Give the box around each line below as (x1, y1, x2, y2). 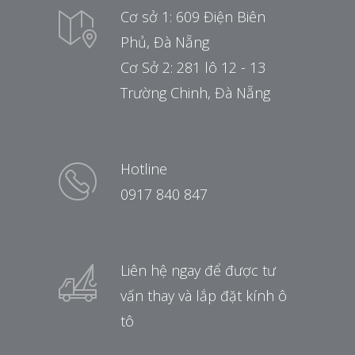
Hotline (120, 158, 167, 178)
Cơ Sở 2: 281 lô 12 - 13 (120, 57, 265, 77)
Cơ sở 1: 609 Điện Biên (120, 6, 265, 26)
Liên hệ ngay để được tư (120, 260, 276, 280)
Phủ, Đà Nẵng (120, 32, 209, 52)
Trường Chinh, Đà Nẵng (120, 82, 270, 102)
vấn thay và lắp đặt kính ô (120, 285, 287, 305)
